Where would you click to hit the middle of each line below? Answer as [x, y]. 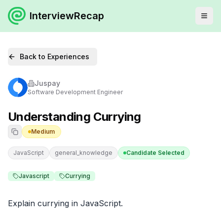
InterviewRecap [67, 16]
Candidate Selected [155, 153]
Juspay [47, 83]
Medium [43, 131]
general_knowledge [84, 153]
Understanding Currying [74, 117]
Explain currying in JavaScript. [65, 203]
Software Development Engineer [75, 92]
